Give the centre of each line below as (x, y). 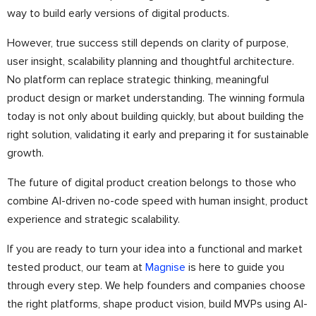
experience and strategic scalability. (93, 219)
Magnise (165, 267)
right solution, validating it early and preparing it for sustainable (158, 135)
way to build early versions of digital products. (118, 13)
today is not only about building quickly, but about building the (156, 116)
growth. (25, 153)
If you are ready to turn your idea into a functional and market (155, 249)
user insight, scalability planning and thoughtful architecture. (151, 61)
